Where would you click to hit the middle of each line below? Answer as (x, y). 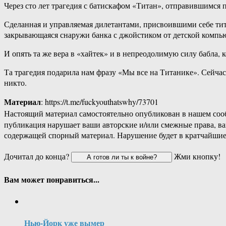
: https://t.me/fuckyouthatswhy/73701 (100, 102)
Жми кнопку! (196, 156)
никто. (15, 83)
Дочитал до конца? (38, 156)
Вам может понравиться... (52, 179)
